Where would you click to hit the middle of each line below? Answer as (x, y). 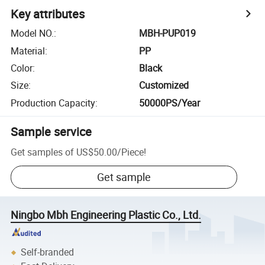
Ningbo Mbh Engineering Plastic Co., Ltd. (106, 215)
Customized (164, 85)
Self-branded (48, 252)
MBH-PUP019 (168, 33)
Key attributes (48, 14)
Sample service (51, 131)
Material (28, 51)
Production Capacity (53, 103)
